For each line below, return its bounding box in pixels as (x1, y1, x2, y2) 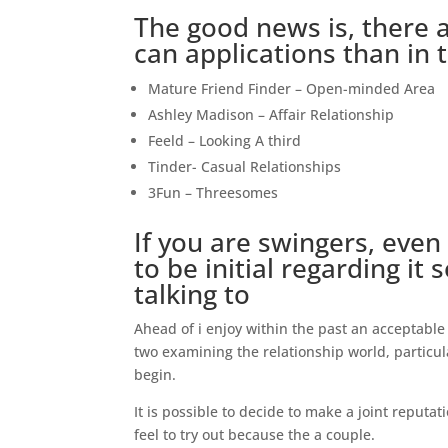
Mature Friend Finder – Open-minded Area (148, 79, 436, 98)
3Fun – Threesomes (148, 183, 279, 202)
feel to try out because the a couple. (134, 425, 376, 444)
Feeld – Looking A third (148, 131, 302, 150)
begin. (134, 365, 177, 384)
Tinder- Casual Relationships (148, 157, 342, 176)
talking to (134, 276, 251, 312)
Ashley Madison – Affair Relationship (148, 105, 395, 124)
